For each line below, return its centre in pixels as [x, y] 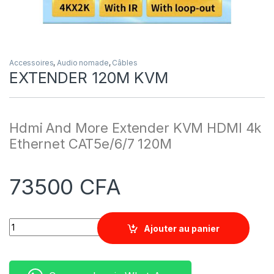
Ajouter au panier [182, 228]
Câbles [125, 62]
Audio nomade [83, 62]
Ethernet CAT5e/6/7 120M [91, 143]
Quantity [27, 223]
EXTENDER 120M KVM [89, 77]
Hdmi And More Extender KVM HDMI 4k [135, 128]
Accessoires [31, 62]
